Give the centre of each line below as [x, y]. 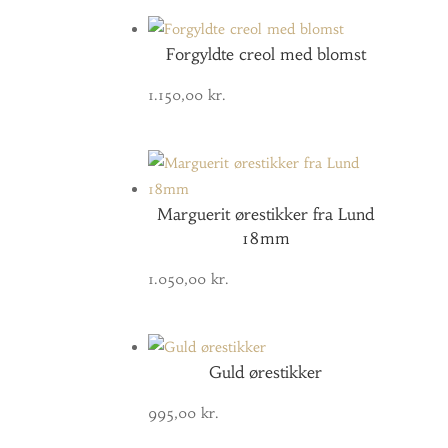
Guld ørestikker [266, 372]
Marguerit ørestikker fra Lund [266, 214]
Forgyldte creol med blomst [265, 54]
